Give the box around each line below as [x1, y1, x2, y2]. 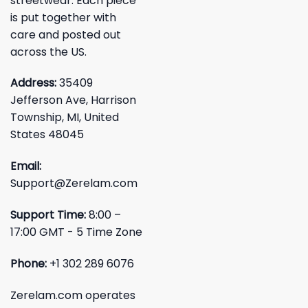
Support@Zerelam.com [10, 175, 137, 192]
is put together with [10, 9, 116, 25]
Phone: [10, 255, 47, 272]
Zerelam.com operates [10, 287, 135, 303]
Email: [10, 158, 41, 175]
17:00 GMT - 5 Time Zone [10, 224, 142, 241]
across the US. [10, 43, 87, 60]
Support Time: [10, 207, 89, 223]
